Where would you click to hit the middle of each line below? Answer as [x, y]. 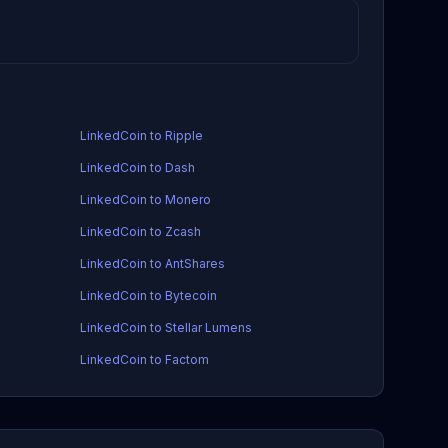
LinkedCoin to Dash [137, 167]
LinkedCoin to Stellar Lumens [165, 327]
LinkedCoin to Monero [145, 199]
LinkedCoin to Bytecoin [148, 295]
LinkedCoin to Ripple [141, 135]
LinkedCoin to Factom [144, 359]
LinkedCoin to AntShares [152, 263]
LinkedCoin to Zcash [140, 231]
